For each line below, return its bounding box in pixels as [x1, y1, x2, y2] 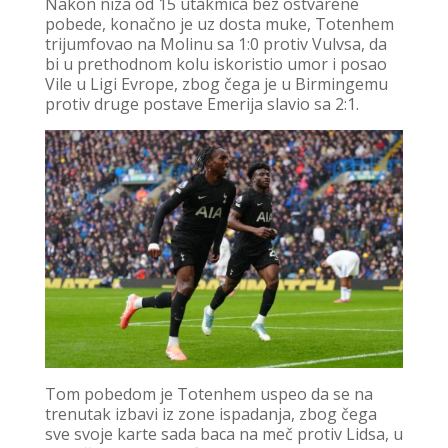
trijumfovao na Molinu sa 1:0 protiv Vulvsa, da [44, 32, 387, 55]
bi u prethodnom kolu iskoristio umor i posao [44, 52, 387, 75]
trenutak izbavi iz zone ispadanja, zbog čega [44, 402, 377, 425]
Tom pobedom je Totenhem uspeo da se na [44, 382, 373, 405]
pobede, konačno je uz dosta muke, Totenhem [44, 12, 394, 35]
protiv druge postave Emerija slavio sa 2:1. [44, 92, 359, 115]
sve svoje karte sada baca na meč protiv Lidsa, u [44, 422, 403, 445]
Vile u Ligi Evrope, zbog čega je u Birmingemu [44, 72, 388, 95]
